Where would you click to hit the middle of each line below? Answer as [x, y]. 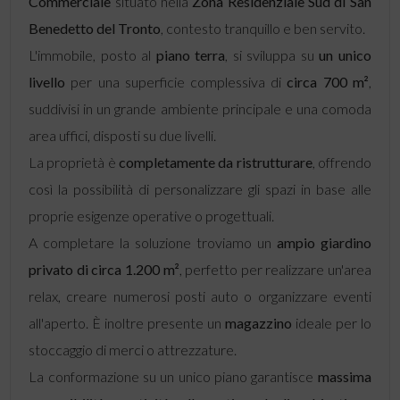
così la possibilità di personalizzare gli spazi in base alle [200, 189]
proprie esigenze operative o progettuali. [152, 216]
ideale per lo [331, 323]
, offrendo [342, 162]
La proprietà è [72, 162]
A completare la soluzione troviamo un [153, 242]
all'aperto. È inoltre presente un [127, 323]
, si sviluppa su [272, 55]
